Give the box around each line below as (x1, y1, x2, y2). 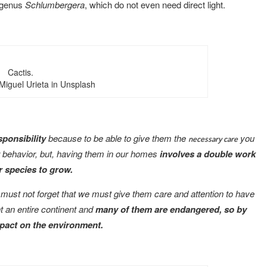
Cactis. (7, 66, 33, 78)
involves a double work (160, 147, 256, 160)
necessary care (188, 133, 238, 144)
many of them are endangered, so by (95, 202, 247, 216)
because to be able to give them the (48, 131, 188, 144)
